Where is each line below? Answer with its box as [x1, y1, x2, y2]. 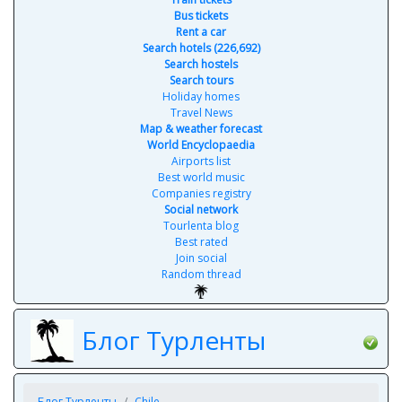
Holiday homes [162, 89, 240, 104]
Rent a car [176, 24, 226, 39]
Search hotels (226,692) [142, 40, 260, 56]
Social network [164, 202, 238, 217]
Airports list [171, 153, 231, 169]
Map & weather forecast [140, 121, 262, 136]
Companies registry [151, 186, 251, 201]
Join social [175, 250, 227, 266]
